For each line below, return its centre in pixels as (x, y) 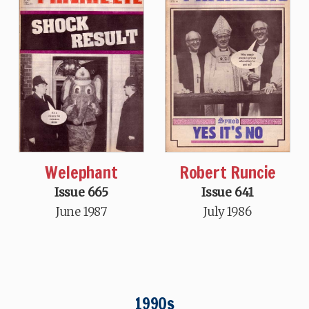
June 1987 (81, 212)
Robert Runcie (228, 173)
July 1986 (228, 212)
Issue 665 (81, 193)
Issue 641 (228, 193)
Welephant (81, 173)
